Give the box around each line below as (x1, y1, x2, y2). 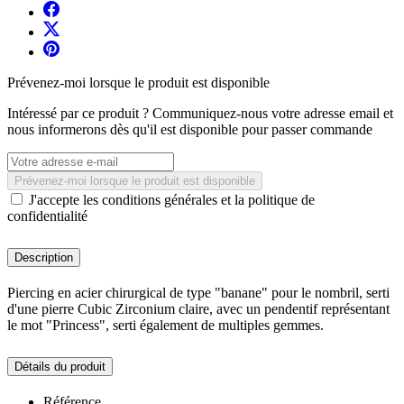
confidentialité (7, 207, 87, 224)
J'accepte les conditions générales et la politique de (29, 191, 315, 207)
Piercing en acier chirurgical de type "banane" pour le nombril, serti (7, 284, 390, 300)
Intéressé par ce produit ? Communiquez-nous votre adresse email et (7, 105, 393, 121)
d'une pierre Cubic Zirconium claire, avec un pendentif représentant (7, 300, 390, 317)
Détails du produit (14, 359, 106, 373)
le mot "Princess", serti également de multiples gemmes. (7, 317, 324, 333)
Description (14, 250, 73, 264)
